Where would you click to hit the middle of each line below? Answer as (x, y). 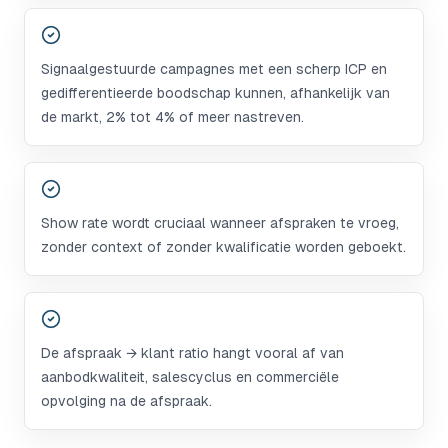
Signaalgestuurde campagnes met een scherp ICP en (214, 69)
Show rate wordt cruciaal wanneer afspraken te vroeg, (220, 223)
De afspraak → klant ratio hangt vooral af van (192, 353)
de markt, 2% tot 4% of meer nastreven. (172, 117)
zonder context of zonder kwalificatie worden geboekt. (223, 247)
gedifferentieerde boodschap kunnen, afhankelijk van (215, 93)
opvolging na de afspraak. (126, 401)
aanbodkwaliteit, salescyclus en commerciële (190, 377)
